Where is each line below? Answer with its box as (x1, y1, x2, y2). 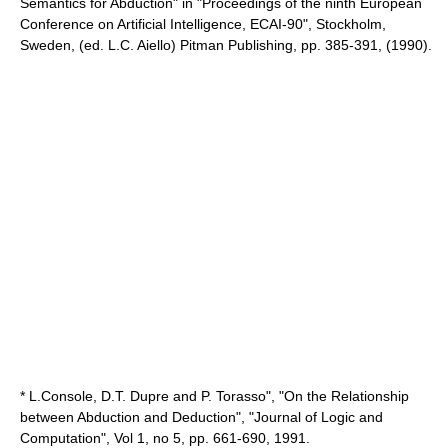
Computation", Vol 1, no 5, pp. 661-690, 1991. (20, 430, 310, 446)
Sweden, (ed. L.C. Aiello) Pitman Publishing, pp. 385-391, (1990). (20, 37, 432, 53)
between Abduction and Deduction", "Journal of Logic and (20, 409, 383, 425)
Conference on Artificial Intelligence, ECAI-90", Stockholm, (20, 16, 386, 32)
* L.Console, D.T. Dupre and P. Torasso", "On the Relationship (20, 388, 409, 404)
